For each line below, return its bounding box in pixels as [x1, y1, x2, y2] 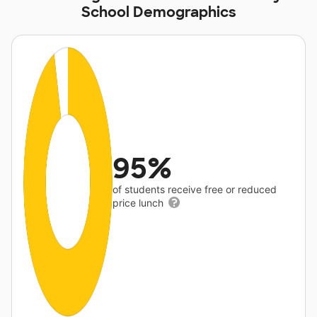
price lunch [113, 196, 167, 209]
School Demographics [81, 2, 236, 21]
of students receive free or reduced [113, 183, 277, 195]
